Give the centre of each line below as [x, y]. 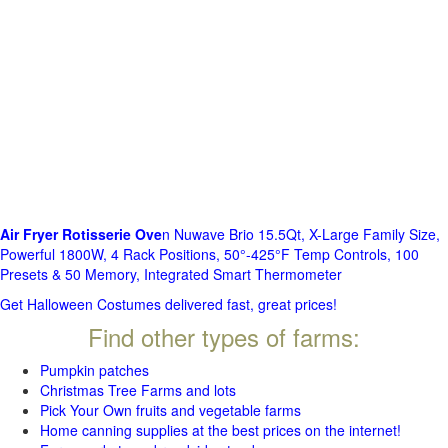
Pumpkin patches [94, 370]
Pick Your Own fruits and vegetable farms [170, 410]
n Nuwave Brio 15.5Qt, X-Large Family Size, [301, 234]
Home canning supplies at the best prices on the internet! [220, 430]
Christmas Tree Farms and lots [138, 390]
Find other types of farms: [224, 337]
